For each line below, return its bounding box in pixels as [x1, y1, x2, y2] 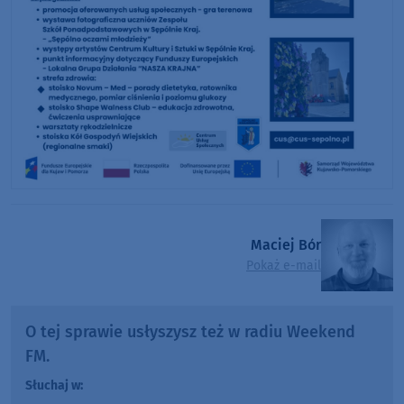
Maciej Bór [251, 236, 321, 254]
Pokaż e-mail [246, 258, 321, 274]
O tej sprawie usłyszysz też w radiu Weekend [25, 321, 355, 342]
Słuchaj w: [25, 377, 83, 393]
